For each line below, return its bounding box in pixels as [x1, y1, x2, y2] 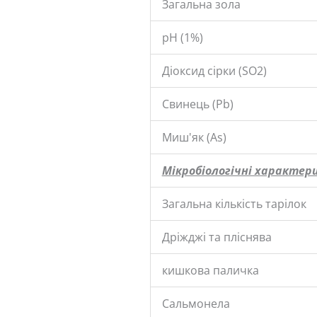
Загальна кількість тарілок [161, 195, 306, 212]
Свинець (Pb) [161, 96, 234, 112]
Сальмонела [161, 295, 230, 311]
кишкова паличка [161, 262, 259, 278]
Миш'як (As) [161, 129, 226, 145]
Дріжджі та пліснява [161, 229, 272, 245]
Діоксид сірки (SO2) [161, 62, 267, 79]
